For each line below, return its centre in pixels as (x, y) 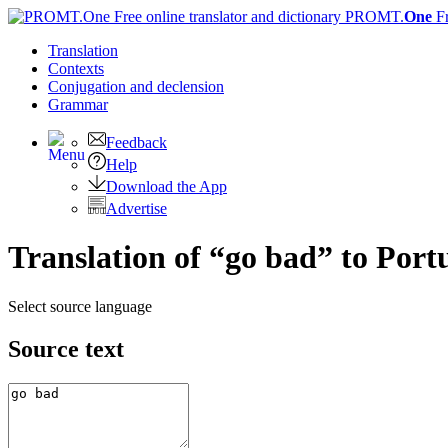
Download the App (166, 186)
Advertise (136, 208)
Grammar (78, 104)
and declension (177, 86)
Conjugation (89, 86)
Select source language (80, 306)
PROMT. (372, 16)
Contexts (76, 68)
